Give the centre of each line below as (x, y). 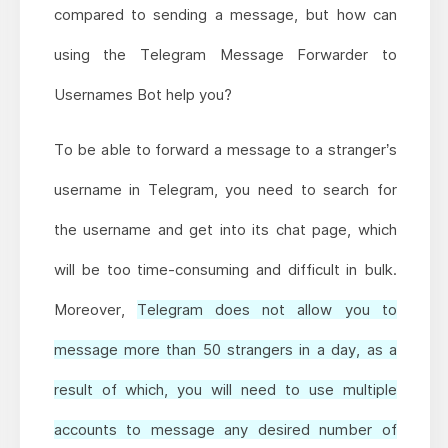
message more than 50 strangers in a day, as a (225, 350)
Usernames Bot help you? (142, 95)
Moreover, (95, 310)
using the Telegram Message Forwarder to (225, 55)
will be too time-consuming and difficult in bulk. (225, 270)
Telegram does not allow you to (266, 310)
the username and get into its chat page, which (225, 230)
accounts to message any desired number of (225, 430)
